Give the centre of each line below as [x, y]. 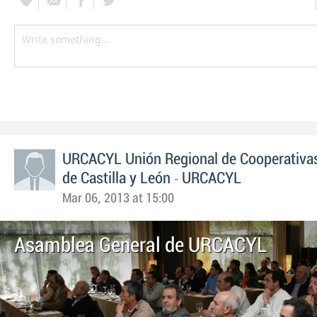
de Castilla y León [116, 179]
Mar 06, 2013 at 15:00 [118, 199]
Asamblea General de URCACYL [140, 246]
